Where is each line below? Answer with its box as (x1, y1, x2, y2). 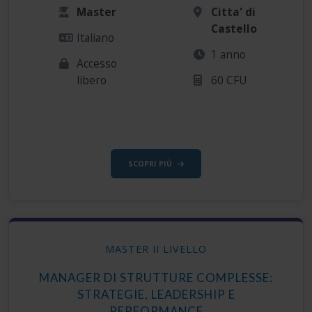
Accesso (77, 55, 118, 71)
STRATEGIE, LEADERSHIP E (77, 286, 235, 302)
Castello (211, 20, 258, 36)
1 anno (211, 46, 247, 62)
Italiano (77, 29, 115, 45)
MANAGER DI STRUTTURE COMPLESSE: (39, 270, 273, 285)
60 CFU (211, 72, 248, 88)
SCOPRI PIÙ (128, 158, 172, 169)
